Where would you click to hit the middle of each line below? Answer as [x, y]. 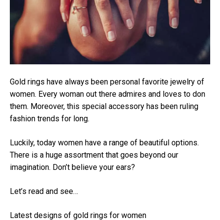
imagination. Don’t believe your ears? [72, 167]
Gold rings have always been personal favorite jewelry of [107, 82]
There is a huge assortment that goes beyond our [94, 155]
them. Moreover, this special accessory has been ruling [104, 106]
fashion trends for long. [50, 118]
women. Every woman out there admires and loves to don [108, 94]
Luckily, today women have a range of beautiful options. [104, 142]
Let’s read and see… [44, 191]
